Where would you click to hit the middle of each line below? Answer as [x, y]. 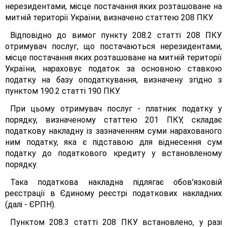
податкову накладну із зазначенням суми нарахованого [113, 131]
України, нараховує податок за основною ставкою [113, 69]
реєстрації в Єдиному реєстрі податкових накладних [113, 193]
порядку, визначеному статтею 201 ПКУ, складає [113, 120]
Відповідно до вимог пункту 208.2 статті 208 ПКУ [116, 35]
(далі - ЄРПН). [30, 204]
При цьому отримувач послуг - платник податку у [116, 109]
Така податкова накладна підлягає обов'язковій [116, 182]
